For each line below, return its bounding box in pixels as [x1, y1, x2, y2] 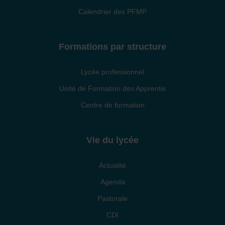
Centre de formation [80, 101, 145, 109]
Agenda [100, 178, 125, 186]
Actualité [99, 161, 126, 170]
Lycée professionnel [81, 68, 144, 76]
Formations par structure [59, 42, 166, 52]
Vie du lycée [86, 135, 139, 146]
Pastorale [97, 194, 128, 203]
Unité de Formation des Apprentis [59, 84, 166, 93]
